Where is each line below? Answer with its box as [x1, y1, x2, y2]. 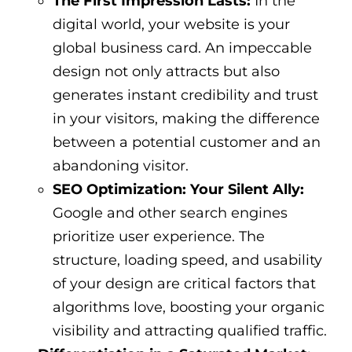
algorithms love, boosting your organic [52, 298, 324, 316]
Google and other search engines [52, 203, 288, 222]
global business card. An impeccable [52, 38, 312, 57]
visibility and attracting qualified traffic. [52, 321, 327, 339]
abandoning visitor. [52, 156, 189, 174]
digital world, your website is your [52, 15, 290, 33]
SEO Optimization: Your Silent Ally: [52, 180, 304, 198]
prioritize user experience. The [52, 227, 265, 245]
